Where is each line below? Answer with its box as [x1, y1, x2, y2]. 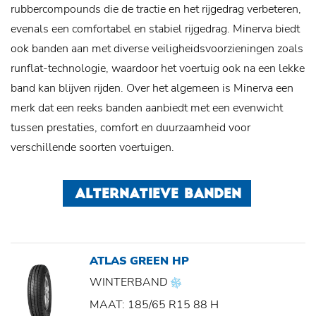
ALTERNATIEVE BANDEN [75, 188, 241, 202]
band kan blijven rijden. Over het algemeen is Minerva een [11, 80, 293, 97]
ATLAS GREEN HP [90, 253, 189, 269]
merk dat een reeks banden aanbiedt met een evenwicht [11, 100, 283, 116]
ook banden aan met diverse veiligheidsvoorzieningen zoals [11, 41, 303, 57]
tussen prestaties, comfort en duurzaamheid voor [11, 120, 250, 136]
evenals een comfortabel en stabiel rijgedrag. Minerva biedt [11, 21, 300, 37]
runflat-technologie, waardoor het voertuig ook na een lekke [11, 61, 305, 77]
